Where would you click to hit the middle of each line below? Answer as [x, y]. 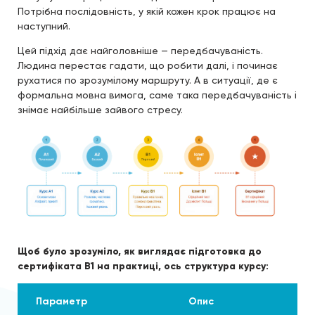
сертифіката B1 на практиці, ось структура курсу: [143, 266]
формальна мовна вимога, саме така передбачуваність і [157, 95]
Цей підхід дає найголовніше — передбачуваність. [140, 50]
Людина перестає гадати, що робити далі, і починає [148, 65]
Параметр [61, 301]
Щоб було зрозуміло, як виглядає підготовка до [140, 251]
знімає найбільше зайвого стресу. [100, 109]
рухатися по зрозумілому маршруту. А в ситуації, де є [148, 80]
